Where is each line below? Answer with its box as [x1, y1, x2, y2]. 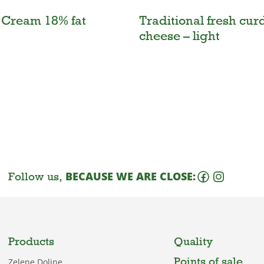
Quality [174, 233, 213, 248]
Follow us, [8, 169, 65, 184]
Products [8, 233, 54, 248]
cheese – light [139, 27, 220, 44]
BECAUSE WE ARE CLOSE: [65, 169, 196, 184]
